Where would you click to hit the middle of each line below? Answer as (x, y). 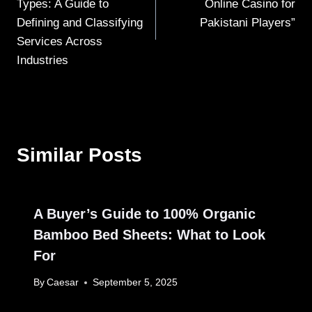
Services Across (60, 41)
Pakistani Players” (248, 22)
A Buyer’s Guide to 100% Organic (145, 213)
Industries (42, 60)
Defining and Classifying (80, 22)
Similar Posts (79, 155)
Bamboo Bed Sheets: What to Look (149, 234)
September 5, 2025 (135, 283)
